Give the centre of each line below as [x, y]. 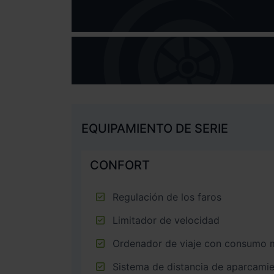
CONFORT [120, 165]
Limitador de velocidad [166, 220]
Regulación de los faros [167, 197]
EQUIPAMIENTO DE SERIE [155, 128]
